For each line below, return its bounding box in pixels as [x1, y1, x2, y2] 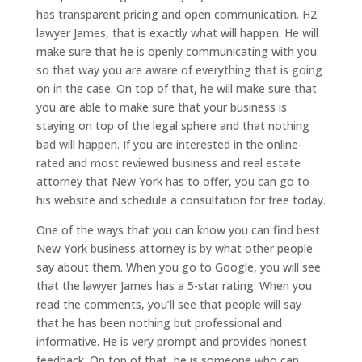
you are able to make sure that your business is [36, 99, 287, 116]
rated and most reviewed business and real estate [36, 155, 301, 171]
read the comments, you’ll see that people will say [36, 297, 301, 313]
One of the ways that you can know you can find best [36, 222, 320, 238]
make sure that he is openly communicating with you [36, 44, 317, 60]
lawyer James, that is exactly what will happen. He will [36, 25, 318, 41]
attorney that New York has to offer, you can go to [36, 174, 309, 190]
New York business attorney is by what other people [36, 241, 313, 257]
